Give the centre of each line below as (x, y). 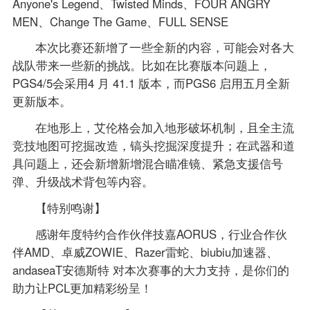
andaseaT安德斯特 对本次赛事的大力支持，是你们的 (151, 270)
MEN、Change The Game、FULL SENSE (120, 21)
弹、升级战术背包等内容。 (83, 182)
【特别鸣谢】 (71, 208)
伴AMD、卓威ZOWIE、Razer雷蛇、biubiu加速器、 (145, 252)
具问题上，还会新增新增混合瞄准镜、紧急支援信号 (147, 164)
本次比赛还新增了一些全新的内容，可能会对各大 (165, 47)
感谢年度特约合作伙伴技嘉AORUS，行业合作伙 (162, 234)
